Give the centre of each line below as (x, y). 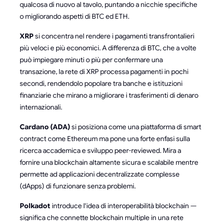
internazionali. (41, 107)
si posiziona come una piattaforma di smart (136, 127)
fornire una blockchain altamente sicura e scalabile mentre (109, 163)
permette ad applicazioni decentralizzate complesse (100, 174)
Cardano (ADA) (45, 127)
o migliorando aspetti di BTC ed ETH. (74, 17)
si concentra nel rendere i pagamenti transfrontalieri (114, 36)
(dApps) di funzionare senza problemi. (78, 186)
